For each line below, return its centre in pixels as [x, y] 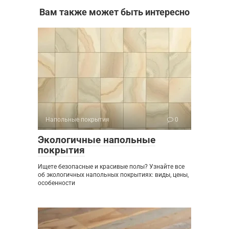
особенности [56, 183]
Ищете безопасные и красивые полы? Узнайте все [111, 166]
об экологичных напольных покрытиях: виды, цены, [113, 175]
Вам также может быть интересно [114, 12]
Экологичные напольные [97, 140]
